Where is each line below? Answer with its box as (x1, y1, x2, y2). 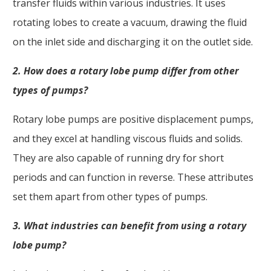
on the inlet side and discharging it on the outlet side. (13, 34, 253, 48)
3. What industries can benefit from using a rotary (13, 218, 246, 232)
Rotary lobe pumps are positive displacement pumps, (13, 112, 253, 126)
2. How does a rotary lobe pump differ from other (13, 64, 239, 77)
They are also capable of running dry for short (13, 151, 224, 165)
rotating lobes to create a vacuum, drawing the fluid (13, 15, 247, 29)
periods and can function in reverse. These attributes (13, 170, 253, 184)
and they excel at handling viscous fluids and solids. (13, 131, 243, 145)
